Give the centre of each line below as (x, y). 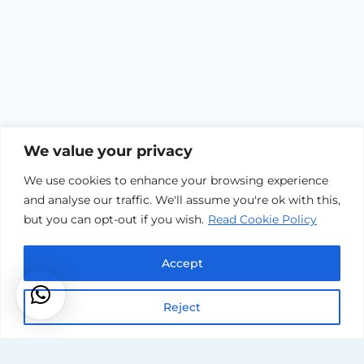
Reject (182, 307)
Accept (182, 263)
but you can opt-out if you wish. (114, 219)
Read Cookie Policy (262, 219)
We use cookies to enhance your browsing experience (176, 180)
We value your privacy (108, 151)
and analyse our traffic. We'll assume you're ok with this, (182, 199)
